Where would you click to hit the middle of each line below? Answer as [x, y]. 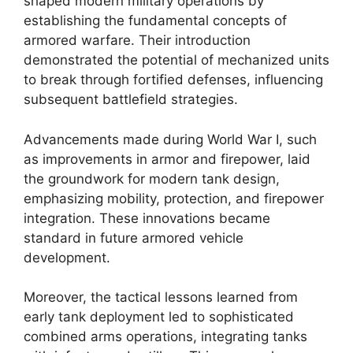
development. [67, 257]
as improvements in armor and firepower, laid [167, 159]
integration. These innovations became [147, 218]
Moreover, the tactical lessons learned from [161, 297]
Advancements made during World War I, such [170, 139]
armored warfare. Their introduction [137, 40]
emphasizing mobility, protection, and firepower [174, 198]
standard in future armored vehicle [134, 238]
